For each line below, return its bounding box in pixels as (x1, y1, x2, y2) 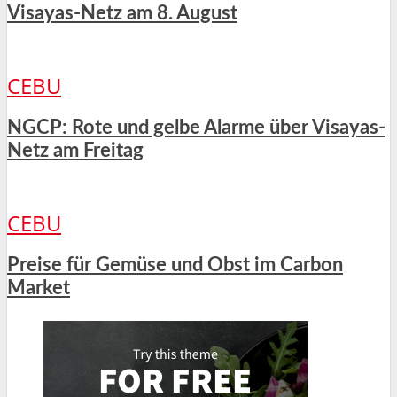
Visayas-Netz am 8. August (7, 4, 237, 24)
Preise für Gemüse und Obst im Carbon (7, 255, 343, 276)
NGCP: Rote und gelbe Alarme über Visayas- (7, 118, 385, 138)
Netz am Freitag (7, 141, 144, 161)
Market (7, 278, 70, 299)
